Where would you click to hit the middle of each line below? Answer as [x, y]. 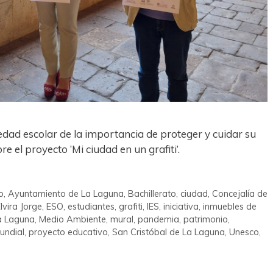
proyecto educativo [68, 232]
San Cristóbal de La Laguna [168, 232]
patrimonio [206, 219]
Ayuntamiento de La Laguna [66, 194]
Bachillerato [152, 194]
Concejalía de [239, 194]
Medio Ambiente [73, 219]
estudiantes [91, 207]
